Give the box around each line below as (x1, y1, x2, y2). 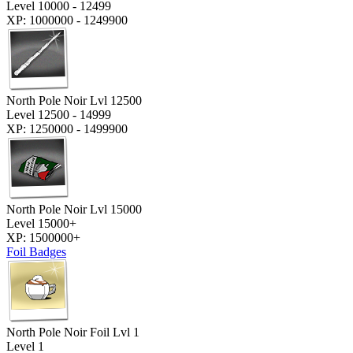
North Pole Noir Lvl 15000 (6, 202, 142, 216)
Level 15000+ (6, 216, 76, 230)
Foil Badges (6, 244, 66, 258)
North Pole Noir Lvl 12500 (6, 93, 142, 107)
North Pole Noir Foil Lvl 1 (6, 325, 139, 339)
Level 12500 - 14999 (6, 107, 111, 121)
